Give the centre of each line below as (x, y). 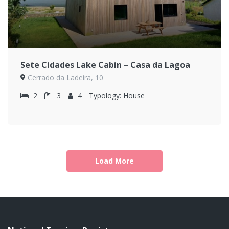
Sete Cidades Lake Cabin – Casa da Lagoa (105, 65)
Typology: (105, 95)
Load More (114, 161)
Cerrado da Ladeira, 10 (65, 77)
